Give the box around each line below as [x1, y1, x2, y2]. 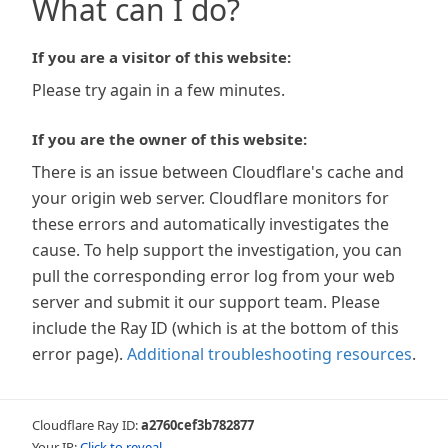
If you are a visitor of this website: [32, 47, 291, 67]
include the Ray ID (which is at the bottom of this [32, 317, 399, 339]
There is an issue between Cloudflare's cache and [32, 161, 404, 183]
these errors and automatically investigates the [32, 213, 389, 235]
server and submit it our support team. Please [32, 291, 380, 313]
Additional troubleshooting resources [127, 343, 412, 365]
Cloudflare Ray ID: [32, 416, 141, 434]
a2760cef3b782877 [141, 416, 254, 434]
